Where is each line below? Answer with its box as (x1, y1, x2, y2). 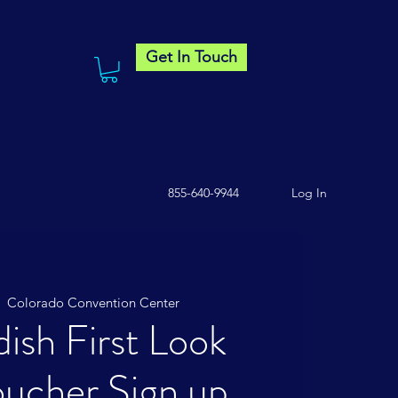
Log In (291, 185, 328, 202)
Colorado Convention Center (6, 294, 179, 312)
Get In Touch (146, 47, 237, 67)
